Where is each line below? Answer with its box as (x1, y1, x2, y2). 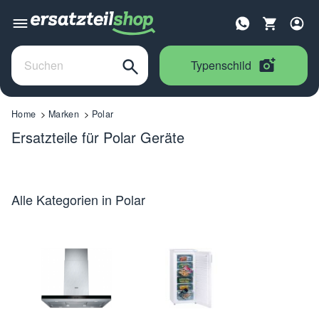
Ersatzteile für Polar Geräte (11, 126, 184, 147)
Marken (48, 107, 79, 120)
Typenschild (191, 56, 251, 73)
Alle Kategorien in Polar (11, 189, 145, 209)
